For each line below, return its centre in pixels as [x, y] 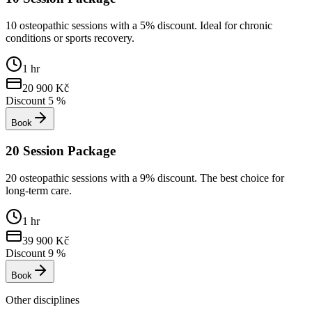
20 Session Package [61, 150]
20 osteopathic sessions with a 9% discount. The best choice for [145, 178]
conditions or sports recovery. [70, 38]
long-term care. [39, 190]
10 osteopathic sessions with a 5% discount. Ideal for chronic [139, 26]
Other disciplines [42, 299]
